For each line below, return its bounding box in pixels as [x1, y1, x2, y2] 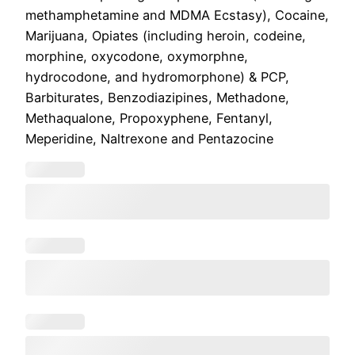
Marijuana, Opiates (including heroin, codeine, [25, 27, 306, 44]
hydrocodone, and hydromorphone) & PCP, [25, 68, 289, 85]
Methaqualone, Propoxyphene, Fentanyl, [25, 109, 273, 126]
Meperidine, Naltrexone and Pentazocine [25, 130, 273, 147]
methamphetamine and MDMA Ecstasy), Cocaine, [25, 6, 329, 23]
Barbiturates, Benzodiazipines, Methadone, [25, 89, 289, 105]
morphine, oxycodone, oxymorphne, [25, 48, 248, 64]
